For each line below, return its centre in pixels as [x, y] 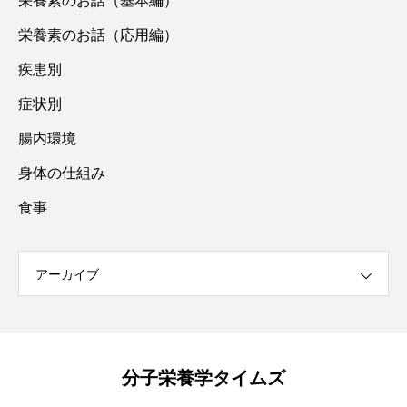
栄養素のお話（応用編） [98, 35]
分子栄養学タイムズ [203, 378]
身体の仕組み [62, 174]
